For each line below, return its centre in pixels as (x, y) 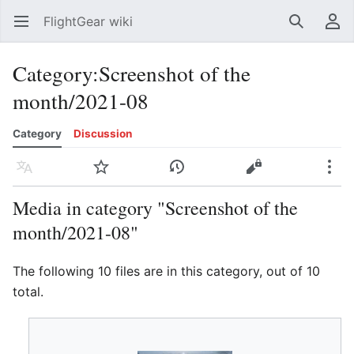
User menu (339, 29)
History (184, 175)
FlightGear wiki (88, 21)
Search (310, 29)
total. (28, 292)
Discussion (103, 134)
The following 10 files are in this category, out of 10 (166, 271)
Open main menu (29, 29)
